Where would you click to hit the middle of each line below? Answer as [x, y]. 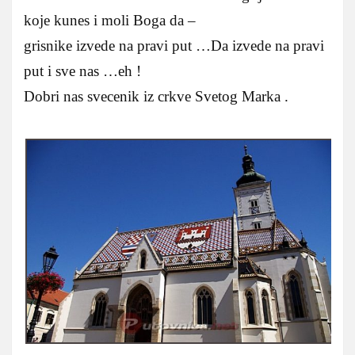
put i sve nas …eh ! [82, 71]
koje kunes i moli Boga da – [110, 21]
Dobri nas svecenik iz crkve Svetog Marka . [156, 97]
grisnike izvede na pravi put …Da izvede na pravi [174, 46]
